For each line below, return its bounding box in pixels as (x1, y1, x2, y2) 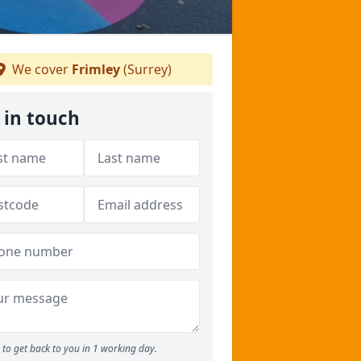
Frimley (72, 60, 120, 78)
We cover (9, 60, 72, 78)
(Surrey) (120, 60, 172, 78)
